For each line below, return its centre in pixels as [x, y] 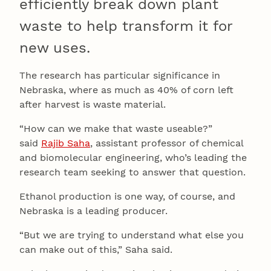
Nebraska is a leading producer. [93, 211]
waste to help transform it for [126, 26]
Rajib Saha [66, 143]
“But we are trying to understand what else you [132, 235]
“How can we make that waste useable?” [116, 129]
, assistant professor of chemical [167, 143]
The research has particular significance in [120, 76]
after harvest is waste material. [93, 105]
